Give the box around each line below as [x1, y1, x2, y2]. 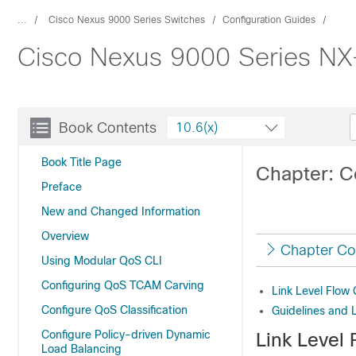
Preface [41, 180, 82, 193]
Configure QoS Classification [41, 304, 188, 316]
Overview [41, 230, 89, 242]
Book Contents [59, 120, 157, 136]
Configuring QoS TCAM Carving [41, 279, 204, 292]
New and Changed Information [41, 205, 200, 218]
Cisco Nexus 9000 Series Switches [48, 14, 205, 25]
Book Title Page [41, 156, 122, 168]
